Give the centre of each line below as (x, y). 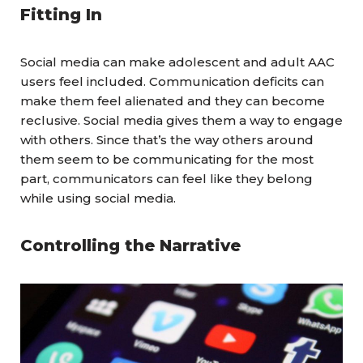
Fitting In (61, 15)
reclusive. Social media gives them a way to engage (181, 120)
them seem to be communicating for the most (167, 159)
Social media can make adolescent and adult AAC (177, 62)
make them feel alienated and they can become (173, 101)
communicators (103, 179)
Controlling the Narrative (130, 246)
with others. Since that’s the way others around (167, 140)
